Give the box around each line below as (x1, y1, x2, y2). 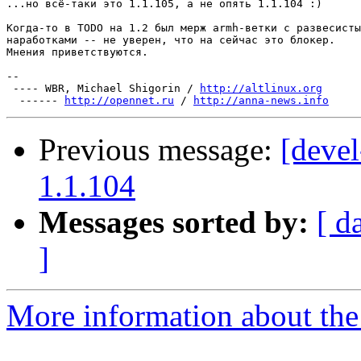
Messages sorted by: (39, 205, 309, 240)
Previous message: (39, 132, 280, 168)
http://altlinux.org (200, 82, 322, 95)
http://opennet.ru (64, 94, 174, 107)
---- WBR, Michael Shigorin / (6, 82, 200, 95)
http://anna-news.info (193, 94, 329, 107)
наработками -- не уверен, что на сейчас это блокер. (6, 34, 335, 47)
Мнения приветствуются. (6, 46, 148, 59)
